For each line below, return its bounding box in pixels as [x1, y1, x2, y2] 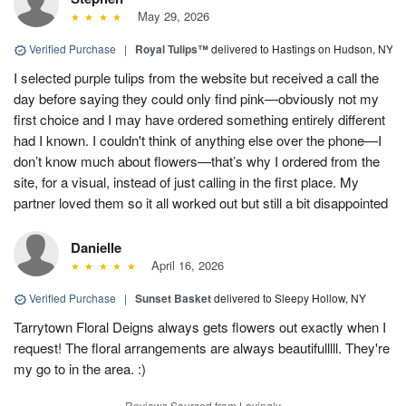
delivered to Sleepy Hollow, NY [214, 290, 366, 306]
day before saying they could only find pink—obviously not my [14, 89, 379, 109]
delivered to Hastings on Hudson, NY [211, 41, 393, 57]
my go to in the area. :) [14, 359, 146, 379]
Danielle [71, 237, 121, 258]
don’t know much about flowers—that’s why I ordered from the [14, 151, 380, 171]
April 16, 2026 [143, 256, 224, 275]
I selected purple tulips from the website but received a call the [14, 68, 379, 88]
